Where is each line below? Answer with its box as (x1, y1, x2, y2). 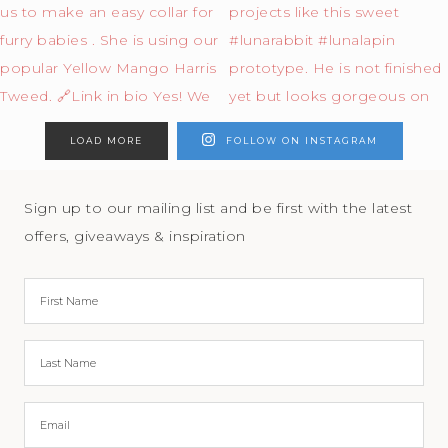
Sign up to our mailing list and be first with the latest (24, 199, 413, 218)
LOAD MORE (69, 135, 143, 146)
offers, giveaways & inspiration (24, 227, 246, 246)
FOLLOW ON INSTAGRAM (226, 135, 379, 147)
